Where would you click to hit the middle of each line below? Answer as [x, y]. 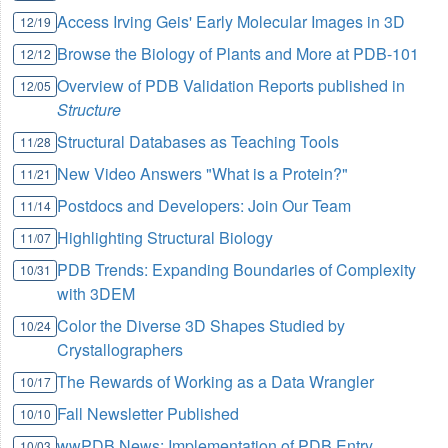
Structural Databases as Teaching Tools [198, 141]
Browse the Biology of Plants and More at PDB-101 [238, 53]
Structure [89, 109]
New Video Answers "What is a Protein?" [203, 173]
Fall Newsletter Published [148, 413]
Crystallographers [120, 349]
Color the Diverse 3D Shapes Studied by [201, 325]
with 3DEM [96, 293]
